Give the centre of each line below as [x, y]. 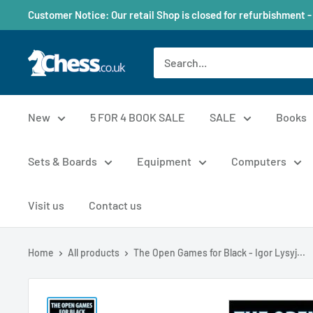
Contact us [115, 205]
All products [94, 253]
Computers [259, 161]
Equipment [164, 161]
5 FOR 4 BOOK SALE [138, 117]
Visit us [46, 205]
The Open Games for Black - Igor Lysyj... [219, 253]
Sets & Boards [63, 161]
